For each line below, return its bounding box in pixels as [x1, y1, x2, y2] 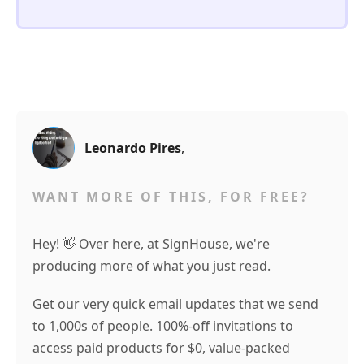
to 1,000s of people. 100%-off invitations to [32, 316, 293, 335]
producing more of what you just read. [32, 256, 271, 275]
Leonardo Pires [84, 138, 181, 157]
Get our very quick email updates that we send [32, 294, 318, 313]
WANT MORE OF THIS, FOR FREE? [32, 187, 310, 206]
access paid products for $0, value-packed [32, 338, 290, 357]
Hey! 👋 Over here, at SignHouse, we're [32, 234, 270, 253]
